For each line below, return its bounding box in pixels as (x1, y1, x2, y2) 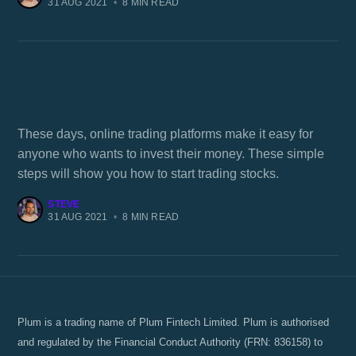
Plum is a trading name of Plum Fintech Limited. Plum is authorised (17, 316, 330, 328)
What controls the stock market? (17, 101, 255, 118)
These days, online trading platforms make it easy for (17, 126, 314, 141)
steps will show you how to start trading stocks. (17, 166, 280, 180)
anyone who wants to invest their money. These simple (17, 146, 325, 161)
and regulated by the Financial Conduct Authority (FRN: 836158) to (17, 336, 323, 348)
